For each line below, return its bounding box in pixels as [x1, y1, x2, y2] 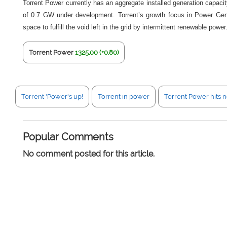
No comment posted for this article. [23, 149, 155, 159]
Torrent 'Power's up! [21, 93, 83, 100]
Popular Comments [23, 131, 113, 143]
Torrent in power [98, 93, 149, 100]
